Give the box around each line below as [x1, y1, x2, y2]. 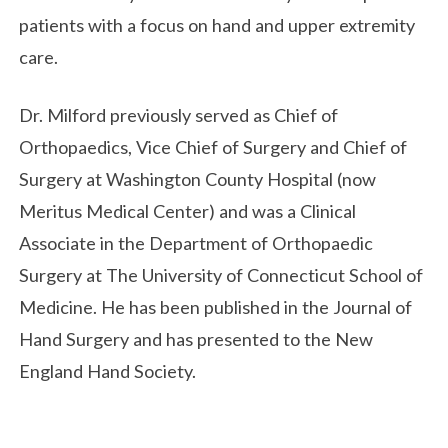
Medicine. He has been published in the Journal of [19, 295, 413, 318]
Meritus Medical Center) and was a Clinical [19, 199, 357, 222]
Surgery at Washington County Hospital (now [19, 167, 377, 190]
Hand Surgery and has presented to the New [19, 327, 374, 350]
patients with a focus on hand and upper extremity [19, 14, 416, 37]
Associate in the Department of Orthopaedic [19, 231, 374, 254]
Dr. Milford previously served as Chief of [19, 103, 339, 126]
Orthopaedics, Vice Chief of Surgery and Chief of [19, 135, 408, 158]
